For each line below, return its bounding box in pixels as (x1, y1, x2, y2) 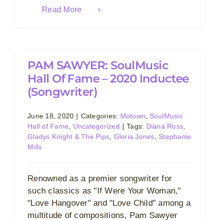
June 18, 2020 (27, 112, 74, 120)
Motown (120, 112, 146, 120)
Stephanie (159, 133, 192, 140)
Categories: (81, 112, 120, 120)
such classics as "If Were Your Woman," (27, 186, 181, 195)
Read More (42, 5, 82, 14)
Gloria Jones (113, 133, 155, 140)
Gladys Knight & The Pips (27, 133, 110, 140)
